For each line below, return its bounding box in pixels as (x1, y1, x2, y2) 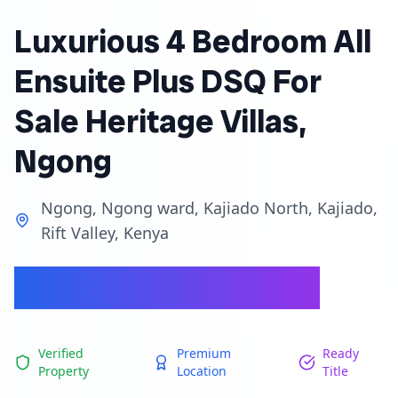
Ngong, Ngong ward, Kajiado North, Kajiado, (40, 197, 378, 219)
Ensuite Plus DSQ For (14, 60, 322, 102)
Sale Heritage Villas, (14, 100, 306, 142)
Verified (37, 345, 84, 362)
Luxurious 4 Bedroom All (14, 20, 371, 62)
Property (37, 362, 89, 379)
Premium (176, 345, 231, 362)
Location (176, 362, 227, 379)
